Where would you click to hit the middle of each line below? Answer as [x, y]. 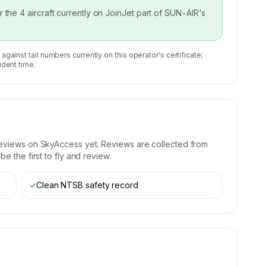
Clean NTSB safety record [87, 185]
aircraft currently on [66, 13]
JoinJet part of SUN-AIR [152, 13]
